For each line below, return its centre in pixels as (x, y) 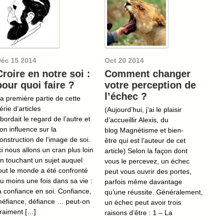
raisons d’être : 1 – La (138, 212)
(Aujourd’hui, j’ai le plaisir (143, 109)
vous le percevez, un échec (147, 161)
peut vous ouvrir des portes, (148, 171)
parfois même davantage (143, 181)
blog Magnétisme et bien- (144, 130)
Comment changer (148, 73)
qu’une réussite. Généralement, (154, 192)
